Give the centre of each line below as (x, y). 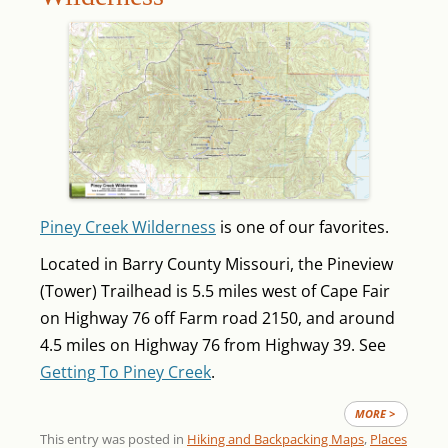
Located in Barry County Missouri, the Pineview (216, 264)
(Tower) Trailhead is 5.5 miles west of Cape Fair (215, 291)
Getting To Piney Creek (125, 372)
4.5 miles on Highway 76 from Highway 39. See (213, 345)
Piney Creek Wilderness (128, 227)
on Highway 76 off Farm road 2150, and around (217, 318)
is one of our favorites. (302, 227)
